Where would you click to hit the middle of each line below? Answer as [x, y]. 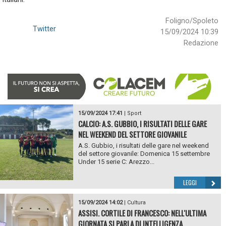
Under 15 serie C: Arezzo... [116, 162]
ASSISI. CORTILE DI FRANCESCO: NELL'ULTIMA [142, 213]
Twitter [44, 29]
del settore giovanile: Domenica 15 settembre [144, 154]
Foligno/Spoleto [192, 21]
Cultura [136, 203]
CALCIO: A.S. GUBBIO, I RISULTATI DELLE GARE [142, 124]
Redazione [201, 43]
